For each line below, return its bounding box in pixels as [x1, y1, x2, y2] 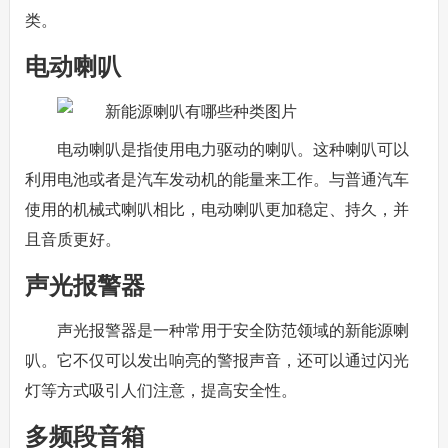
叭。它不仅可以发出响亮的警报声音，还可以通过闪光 [24, 352, 409, 369]
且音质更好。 [24, 231, 121, 248]
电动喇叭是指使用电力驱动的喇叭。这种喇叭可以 [56, 141, 409, 158]
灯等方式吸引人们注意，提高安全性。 [24, 382, 297, 399]
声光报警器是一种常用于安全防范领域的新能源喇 [56, 322, 409, 339]
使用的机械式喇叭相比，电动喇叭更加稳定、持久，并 [24, 201, 409, 218]
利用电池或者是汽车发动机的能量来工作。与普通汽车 [24, 171, 409, 188]
